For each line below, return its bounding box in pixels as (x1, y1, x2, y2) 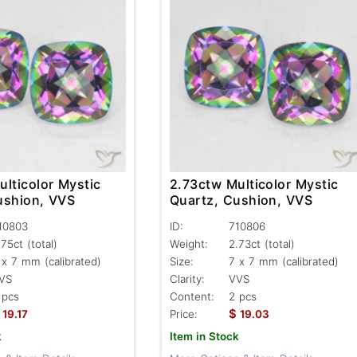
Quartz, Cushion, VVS (169, 191, 313, 208)
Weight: (169, 237, 208, 250)
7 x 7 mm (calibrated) (228, 254, 339, 268)
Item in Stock (169, 329, 239, 343)
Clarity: (169, 272, 205, 285)
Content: (169, 289, 214, 303)
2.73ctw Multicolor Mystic (169, 175, 339, 192)
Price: (169, 307, 198, 320)
